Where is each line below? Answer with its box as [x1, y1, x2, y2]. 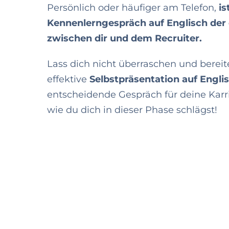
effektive [47, 73, 89, 85]
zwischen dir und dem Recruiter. [47, 32, 202, 44]
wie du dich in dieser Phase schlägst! [47, 104, 217, 116]
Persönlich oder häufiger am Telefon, [47, 2, 219, 13]
